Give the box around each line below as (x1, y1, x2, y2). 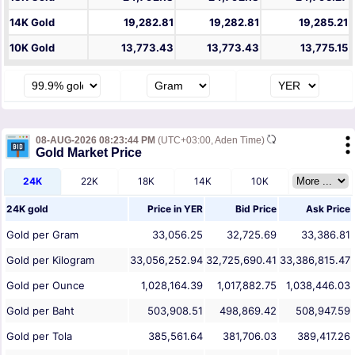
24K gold (6, 203, 48, 216)
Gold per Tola (6, 330, 72, 343)
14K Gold (10, 16, 55, 29)
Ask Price (306, 203, 350, 216)
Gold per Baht (6, 304, 74, 318)
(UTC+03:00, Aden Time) (155, 135, 267, 147)
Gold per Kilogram (6, 254, 94, 267)
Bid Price (235, 203, 277, 216)
